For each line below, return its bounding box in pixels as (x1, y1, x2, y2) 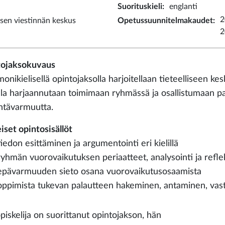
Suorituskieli (118, 3, 162, 11)
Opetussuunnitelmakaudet (118, 17, 213, 25)
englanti (169, 3, 197, 11)
